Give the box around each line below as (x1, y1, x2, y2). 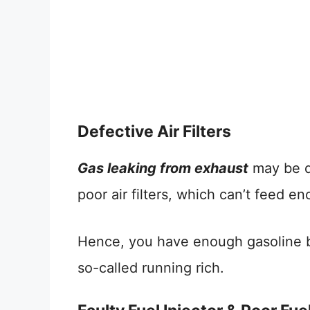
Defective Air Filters (77, 121, 231, 141)
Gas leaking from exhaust (77, 159, 248, 176)
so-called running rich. (77, 259, 224, 276)
